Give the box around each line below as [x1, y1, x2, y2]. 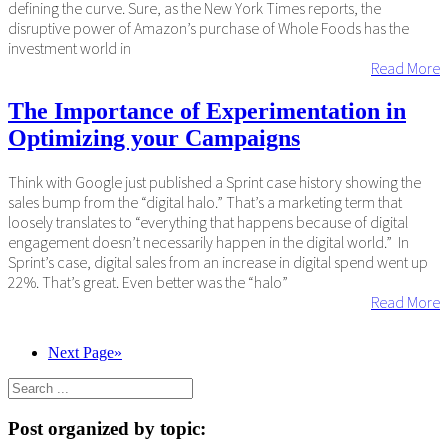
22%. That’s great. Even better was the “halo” [8, 271, 288, 292]
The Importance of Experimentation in [8, 98, 406, 125]
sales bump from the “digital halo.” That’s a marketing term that [8, 191, 402, 212]
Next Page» [48, 343, 122, 361]
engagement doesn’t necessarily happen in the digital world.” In [8, 231, 409, 252]
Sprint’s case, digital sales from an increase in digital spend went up [8, 251, 428, 272]
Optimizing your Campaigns [8, 125, 300, 152]
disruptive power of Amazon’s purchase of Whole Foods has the [8, 18, 409, 39]
